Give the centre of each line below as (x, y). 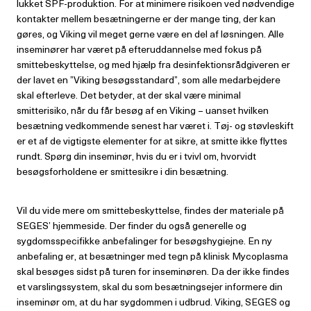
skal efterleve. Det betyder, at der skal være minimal (129, 95)
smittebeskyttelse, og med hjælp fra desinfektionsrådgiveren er (153, 64)
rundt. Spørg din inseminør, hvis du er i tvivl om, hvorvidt (136, 156)
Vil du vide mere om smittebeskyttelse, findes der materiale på (150, 210)
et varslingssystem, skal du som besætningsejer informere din (150, 286)
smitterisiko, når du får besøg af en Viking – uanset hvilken (143, 110)
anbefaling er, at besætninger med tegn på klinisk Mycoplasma (152, 256)
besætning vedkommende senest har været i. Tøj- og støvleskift (155, 125)
